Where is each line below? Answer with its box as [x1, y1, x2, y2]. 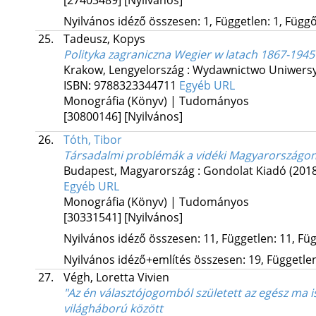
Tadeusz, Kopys [63, 31, 145, 47]
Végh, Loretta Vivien [63, 269, 169, 286]
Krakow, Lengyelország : [63, 62, 193, 78]
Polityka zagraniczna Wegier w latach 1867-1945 [63, 47, 315, 63]
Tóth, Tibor [63, 132, 122, 148]
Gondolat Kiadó [202, 163, 286, 179]
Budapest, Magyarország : [63, 163, 203, 179]
